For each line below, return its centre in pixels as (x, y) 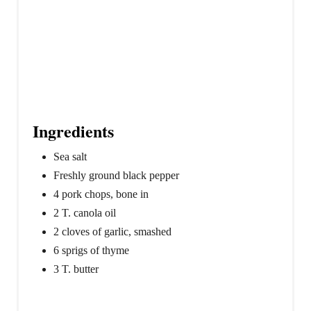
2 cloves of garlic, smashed (112, 231)
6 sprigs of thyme (91, 250)
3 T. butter (76, 269)
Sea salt (70, 156)
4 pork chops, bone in (101, 194)
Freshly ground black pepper (116, 175)
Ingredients (73, 131)
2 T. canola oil (85, 212)
